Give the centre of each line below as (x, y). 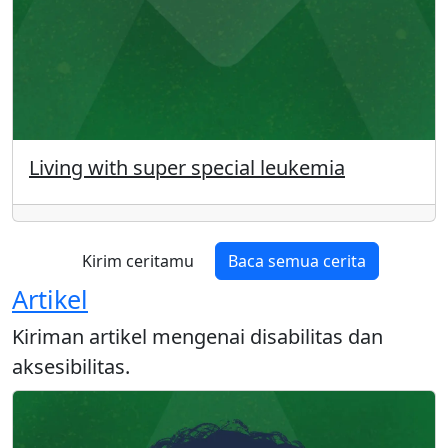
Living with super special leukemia (187, 168)
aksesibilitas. (71, 367)
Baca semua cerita (297, 261)
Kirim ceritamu (138, 261)
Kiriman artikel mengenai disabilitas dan (197, 337)
